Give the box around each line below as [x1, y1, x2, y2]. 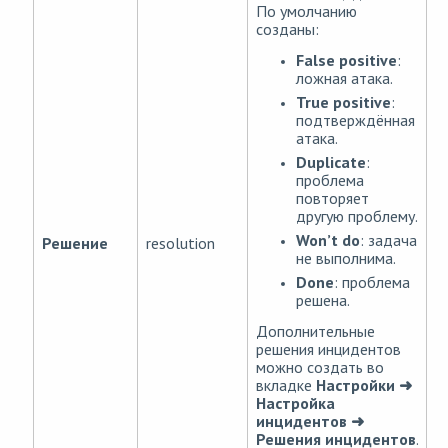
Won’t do [296, 230, 360, 251]
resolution [146, 233, 215, 254]
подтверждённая [296, 110, 415, 131]
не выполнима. [296, 248, 396, 269]
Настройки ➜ [316, 375, 412, 396]
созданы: [256, 19, 319, 40]
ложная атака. [296, 68, 393, 89]
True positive [296, 92, 391, 113]
